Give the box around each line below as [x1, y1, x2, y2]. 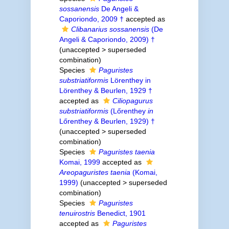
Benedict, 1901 [95, 209, 146, 217]
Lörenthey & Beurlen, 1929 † [59, 86, 152, 95]
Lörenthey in [108, 76, 151, 84]
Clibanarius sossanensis [71, 25, 149, 33]
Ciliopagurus [112, 97, 153, 105]
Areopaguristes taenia [59, 168, 130, 176]
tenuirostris [59, 209, 95, 217]
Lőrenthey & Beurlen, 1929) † [59, 117, 155, 125]
